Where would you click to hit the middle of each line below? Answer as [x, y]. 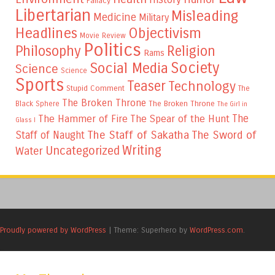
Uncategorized [83, 151]
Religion [191, 52]
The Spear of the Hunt [180, 119]
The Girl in [232, 104]
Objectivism [165, 33]
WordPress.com [216, 230]
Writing [142, 151]
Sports [40, 86]
